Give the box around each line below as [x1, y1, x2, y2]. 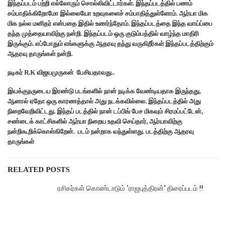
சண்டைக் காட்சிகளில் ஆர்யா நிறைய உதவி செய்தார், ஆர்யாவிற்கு [8, 117, 182, 125]
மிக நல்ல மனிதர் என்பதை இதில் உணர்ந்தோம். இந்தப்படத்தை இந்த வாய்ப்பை [8, 19, 212, 27]
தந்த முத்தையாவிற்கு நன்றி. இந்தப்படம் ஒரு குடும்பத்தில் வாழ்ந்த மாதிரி [8, 29, 199, 37]
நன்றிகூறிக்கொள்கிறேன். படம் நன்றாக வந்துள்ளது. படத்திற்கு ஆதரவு [8, 127, 194, 135]
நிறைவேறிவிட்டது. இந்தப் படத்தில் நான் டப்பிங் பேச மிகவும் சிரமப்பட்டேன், [8, 107, 203, 115]
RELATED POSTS [8, 165, 70, 174]
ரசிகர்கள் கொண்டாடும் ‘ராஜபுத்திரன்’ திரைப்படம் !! [58, 184, 203, 192]
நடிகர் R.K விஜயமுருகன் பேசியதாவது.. [8, 68, 115, 76]
